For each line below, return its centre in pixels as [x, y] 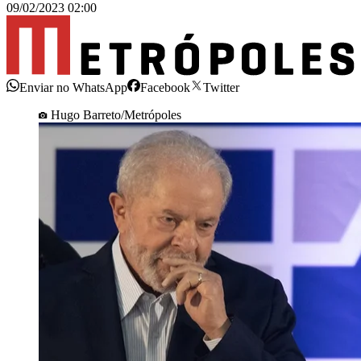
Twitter [221, 87]
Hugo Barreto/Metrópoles [116, 114]
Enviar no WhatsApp [73, 87]
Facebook [165, 87]
